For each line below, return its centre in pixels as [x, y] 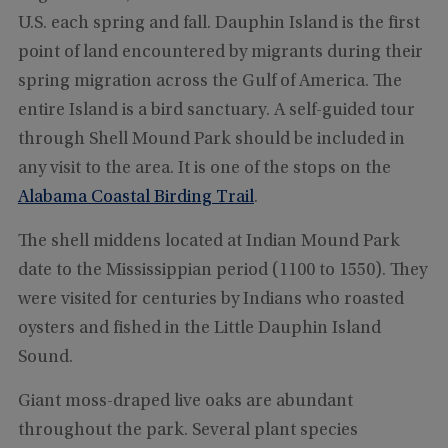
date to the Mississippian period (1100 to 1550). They [222, 270]
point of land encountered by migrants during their [220, 52]
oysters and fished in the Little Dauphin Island [199, 328]
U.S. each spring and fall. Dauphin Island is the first [218, 23]
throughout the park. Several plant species [187, 430]
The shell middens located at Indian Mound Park [208, 241]
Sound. [45, 357]
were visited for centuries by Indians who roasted [210, 299]
